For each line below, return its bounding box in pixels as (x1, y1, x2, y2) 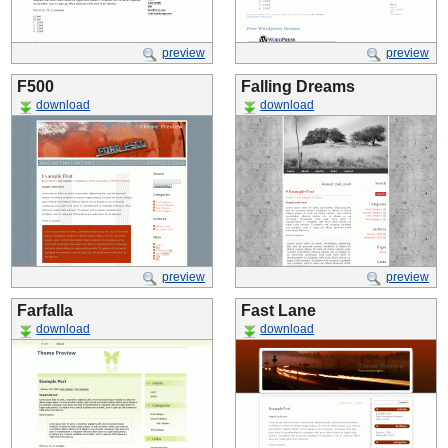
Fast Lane (241, 302, 316, 319)
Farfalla (17, 302, 73, 319)
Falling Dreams (241, 78, 355, 95)
